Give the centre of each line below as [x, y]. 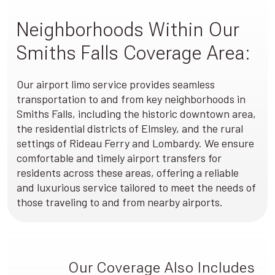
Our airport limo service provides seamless [116, 84]
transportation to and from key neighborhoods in [131, 99]
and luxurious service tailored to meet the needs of [136, 187]
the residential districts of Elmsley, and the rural [130, 128]
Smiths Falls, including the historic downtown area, [136, 113]
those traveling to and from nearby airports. [120, 202]
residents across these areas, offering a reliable [128, 172]
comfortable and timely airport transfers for [119, 157]
